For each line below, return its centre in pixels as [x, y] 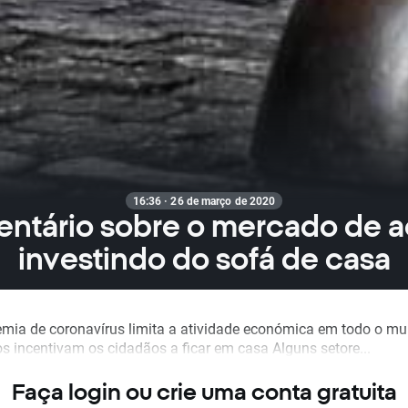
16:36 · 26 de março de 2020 [204, 201]
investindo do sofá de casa [204, 259]
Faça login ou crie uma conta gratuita [204, 392]
